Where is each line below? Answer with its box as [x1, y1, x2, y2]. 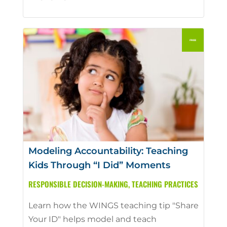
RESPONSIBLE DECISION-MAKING [28, 178, 128, 190]
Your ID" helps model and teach [28, 214, 157, 224]
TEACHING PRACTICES [131, 178, 198, 190]
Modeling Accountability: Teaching [28, 145, 188, 157]
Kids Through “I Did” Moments [28, 159, 170, 171]
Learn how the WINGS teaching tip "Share [28, 200, 199, 210]
